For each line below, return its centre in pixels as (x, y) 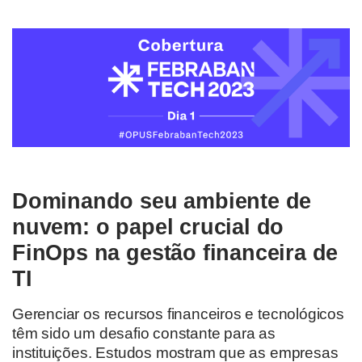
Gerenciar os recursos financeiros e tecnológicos (178, 314)
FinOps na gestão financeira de (175, 252)
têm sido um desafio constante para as (144, 333)
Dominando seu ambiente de (162, 200)
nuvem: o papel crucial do (148, 226)
